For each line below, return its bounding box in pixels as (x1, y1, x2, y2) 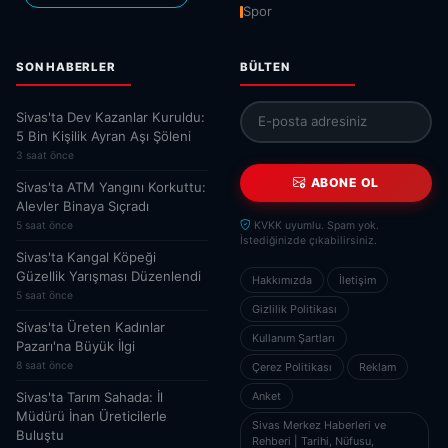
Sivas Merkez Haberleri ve (252, 417, 386, 432)
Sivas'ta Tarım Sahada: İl (16, 388, 163, 405)
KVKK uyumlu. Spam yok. (251, 218, 379, 232)
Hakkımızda (252, 272, 312, 287)
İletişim (339, 272, 376, 287)
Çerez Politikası (252, 359, 332, 374)
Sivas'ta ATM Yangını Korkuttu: (16, 178, 206, 195)
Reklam (359, 359, 396, 374)
